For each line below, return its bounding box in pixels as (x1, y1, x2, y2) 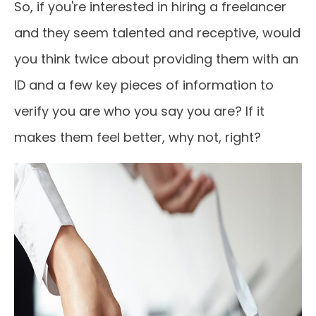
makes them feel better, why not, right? (14, 128, 261, 146)
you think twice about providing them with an (14, 50, 298, 68)
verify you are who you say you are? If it (14, 102, 265, 120)
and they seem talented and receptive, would (14, 24, 300, 42)
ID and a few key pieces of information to (14, 76, 274, 94)
